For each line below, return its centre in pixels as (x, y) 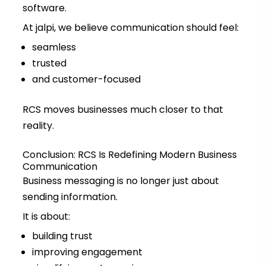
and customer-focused (86, 80)
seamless (54, 47)
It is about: (46, 217)
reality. (38, 126)
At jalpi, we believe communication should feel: (130, 28)
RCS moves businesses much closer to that (123, 110)
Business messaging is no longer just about (121, 181)
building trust (62, 236)
